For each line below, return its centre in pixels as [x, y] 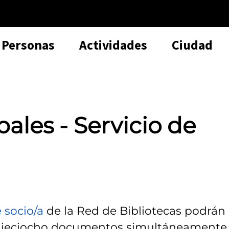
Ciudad [192, 45]
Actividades [113, 45]
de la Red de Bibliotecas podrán [134, 211]
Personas [28, 45]
